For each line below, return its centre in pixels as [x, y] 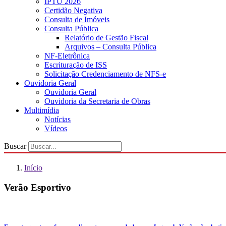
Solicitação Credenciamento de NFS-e [105, 74]
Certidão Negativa [73, 10]
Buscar [15, 146]
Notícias [58, 119]
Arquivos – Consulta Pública [110, 47]
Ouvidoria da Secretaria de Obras [97, 101]
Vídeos [56, 128]
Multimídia [42, 110]
